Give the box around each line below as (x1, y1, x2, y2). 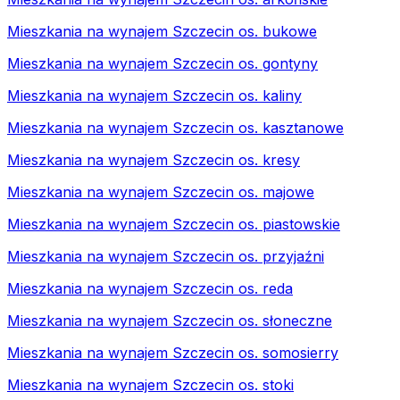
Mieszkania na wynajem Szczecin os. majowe (7, 182, 314, 201)
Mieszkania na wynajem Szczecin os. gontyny (7, 54, 318, 72)
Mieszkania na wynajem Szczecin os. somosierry (7, 343, 338, 362)
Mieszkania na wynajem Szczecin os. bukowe (7, 21, 317, 40)
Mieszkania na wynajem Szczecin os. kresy (7, 150, 300, 169)
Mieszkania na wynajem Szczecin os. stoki (7, 375, 294, 394)
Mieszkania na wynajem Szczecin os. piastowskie (7, 214, 340, 233)
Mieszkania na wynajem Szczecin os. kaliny (7, 86, 302, 104)
